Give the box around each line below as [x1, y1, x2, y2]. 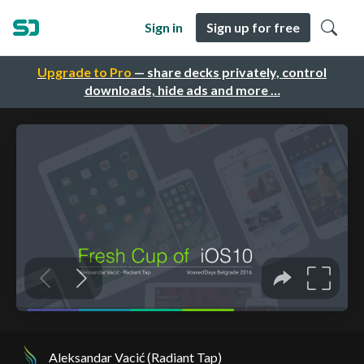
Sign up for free [206, 19, 300, 35]
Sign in [145, 19, 183, 35]
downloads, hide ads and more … [84, 82, 280, 98]
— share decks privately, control [132, 64, 327, 80]
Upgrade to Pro [37, 64, 132, 80]
